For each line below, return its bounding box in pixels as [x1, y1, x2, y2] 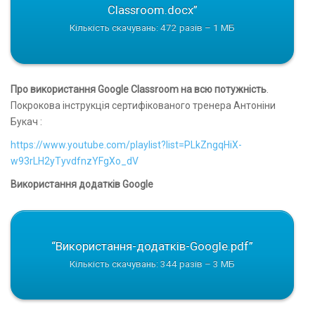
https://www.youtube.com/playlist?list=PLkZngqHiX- [11, 139, 242, 150]
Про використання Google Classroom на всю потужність [11, 83, 266, 95]
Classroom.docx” [107, 3, 198, 18]
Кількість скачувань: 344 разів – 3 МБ [70, 258, 235, 269]
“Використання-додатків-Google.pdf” [51, 238, 253, 253]
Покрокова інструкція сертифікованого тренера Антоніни [11, 99, 276, 111]
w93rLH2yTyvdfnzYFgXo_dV [11, 155, 139, 167]
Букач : [11, 115, 42, 127]
